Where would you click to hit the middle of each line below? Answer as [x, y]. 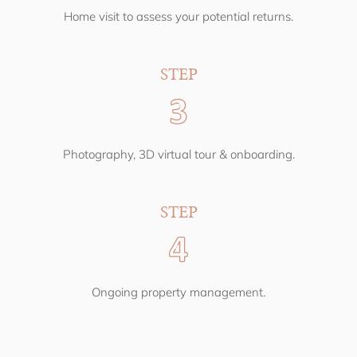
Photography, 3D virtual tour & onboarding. [178, 155]
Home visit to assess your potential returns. [178, 17]
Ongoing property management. [178, 292]
